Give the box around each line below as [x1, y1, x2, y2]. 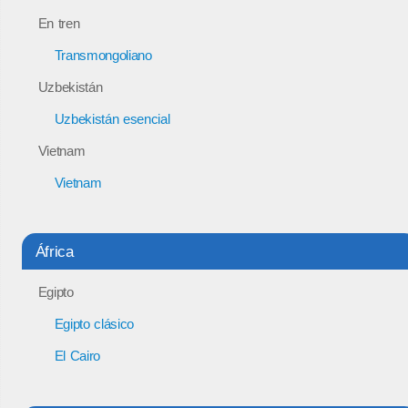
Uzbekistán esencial [54, 110, 170, 127]
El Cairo [54, 347, 100, 363]
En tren [37, 15, 80, 31]
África [35, 242, 74, 260]
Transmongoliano [54, 46, 152, 63]
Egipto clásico [54, 315, 135, 331]
